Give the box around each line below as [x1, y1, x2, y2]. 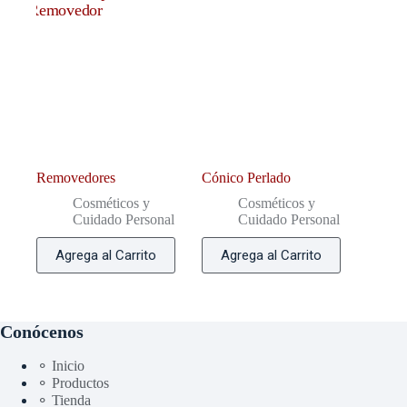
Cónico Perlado [202, 169, 292, 185]
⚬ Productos [36, 374, 109, 391]
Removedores [36, 169, 115, 185]
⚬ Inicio [36, 357, 84, 373]
